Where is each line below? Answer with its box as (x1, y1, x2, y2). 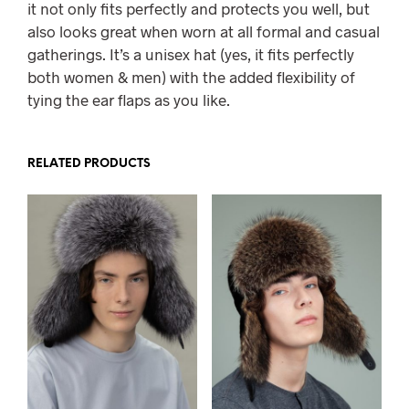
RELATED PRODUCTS (27, 158, 151, 171)
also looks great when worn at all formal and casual (27, 22, 380, 41)
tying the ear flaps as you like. (27, 90, 230, 110)
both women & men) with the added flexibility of (27, 68, 355, 87)
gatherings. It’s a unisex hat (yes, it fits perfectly (27, 45, 354, 64)
